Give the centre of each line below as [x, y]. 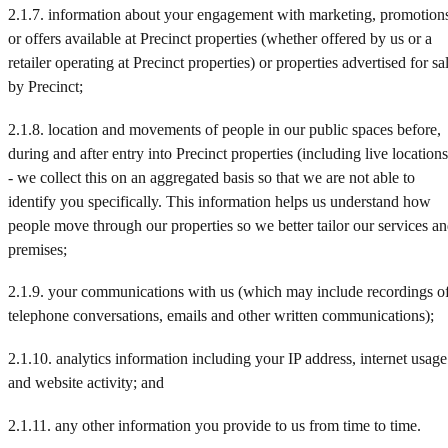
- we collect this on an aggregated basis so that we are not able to [211, 177]
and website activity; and [86, 383]
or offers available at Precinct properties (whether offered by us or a [220, 39]
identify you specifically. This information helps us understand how [219, 201]
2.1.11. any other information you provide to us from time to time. [214, 425]
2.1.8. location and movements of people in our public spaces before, [224, 129]
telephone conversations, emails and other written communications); [221, 316]
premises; [37, 249]
